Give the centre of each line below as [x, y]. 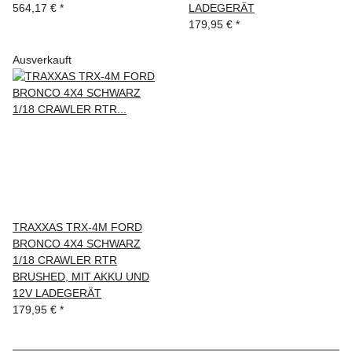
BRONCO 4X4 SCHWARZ [77, 244]
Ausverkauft [42, 60]
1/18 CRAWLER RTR [65, 260]
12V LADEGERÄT [57, 293]
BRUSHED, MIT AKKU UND [81, 277]
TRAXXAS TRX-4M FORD [77, 227]
